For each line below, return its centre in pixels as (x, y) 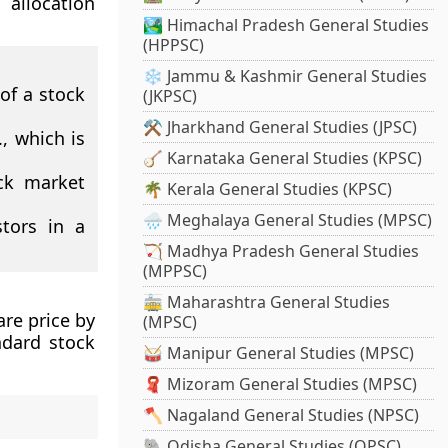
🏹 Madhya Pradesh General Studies (281, 251)
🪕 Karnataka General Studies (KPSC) (283, 158)
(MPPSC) (175, 271)
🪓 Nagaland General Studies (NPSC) (281, 415)
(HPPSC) (174, 45)
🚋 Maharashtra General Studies (267, 302)
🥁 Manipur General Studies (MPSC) (279, 353)
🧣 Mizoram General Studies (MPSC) (280, 384)
